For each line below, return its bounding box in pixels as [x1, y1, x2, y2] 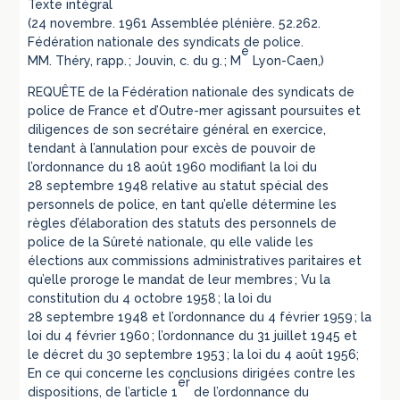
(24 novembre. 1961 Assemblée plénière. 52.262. [28, 16, 321, 31]
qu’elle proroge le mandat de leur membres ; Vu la [28, 272, 331, 287]
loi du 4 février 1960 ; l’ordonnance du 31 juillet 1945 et [28, 329, 358, 344]
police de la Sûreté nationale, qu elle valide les [28, 235, 314, 250]
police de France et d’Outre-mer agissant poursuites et [28, 104, 362, 119]
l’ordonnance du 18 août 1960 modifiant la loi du [28, 160, 318, 175]
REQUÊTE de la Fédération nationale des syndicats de [28, 85, 355, 100]
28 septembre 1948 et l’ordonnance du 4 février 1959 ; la [28, 310, 372, 325]
